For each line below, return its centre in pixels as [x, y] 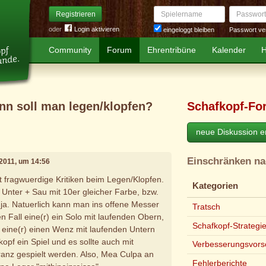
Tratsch [207, 206]
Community [70, 50]
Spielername [171, 10]
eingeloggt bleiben [188, 30]
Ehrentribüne [172, 50]
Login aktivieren [97, 29]
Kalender [229, 50]
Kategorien [216, 186]
